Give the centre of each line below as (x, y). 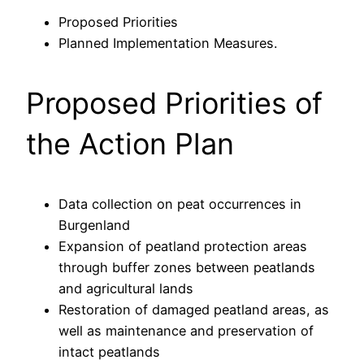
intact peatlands (109, 352)
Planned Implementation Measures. (168, 43)
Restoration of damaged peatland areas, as (194, 310)
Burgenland (94, 225)
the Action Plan (130, 144)
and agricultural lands (126, 288)
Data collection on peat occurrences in (180, 204)
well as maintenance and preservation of (186, 331)
